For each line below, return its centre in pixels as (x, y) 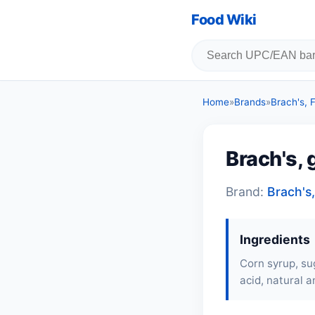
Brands (250, 102)
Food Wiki (224, 20)
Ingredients (275, 239)
